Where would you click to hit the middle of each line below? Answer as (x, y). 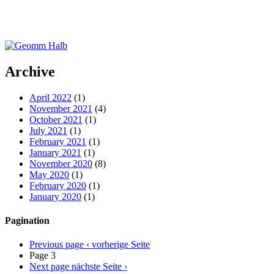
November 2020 (61, 163)
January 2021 (55, 152)
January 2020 (55, 196)
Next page (49, 267)
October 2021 (56, 119)
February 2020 (58, 185)
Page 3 (43, 256)
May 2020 (49, 174)
